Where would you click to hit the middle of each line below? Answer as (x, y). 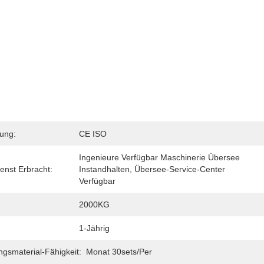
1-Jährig (94, 228)
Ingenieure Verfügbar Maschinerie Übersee (159, 157)
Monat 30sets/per (119, 252)
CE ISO (93, 134)
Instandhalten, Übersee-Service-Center (152, 169)
